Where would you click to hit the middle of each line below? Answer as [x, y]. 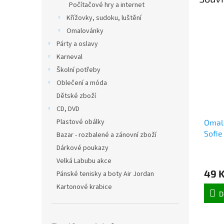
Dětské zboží [76, 96]
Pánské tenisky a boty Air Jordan [105, 174]
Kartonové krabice [84, 187]
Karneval [69, 57]
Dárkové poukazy [82, 148]
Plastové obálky [80, 122]
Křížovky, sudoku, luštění [104, 18]
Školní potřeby [78, 70]
